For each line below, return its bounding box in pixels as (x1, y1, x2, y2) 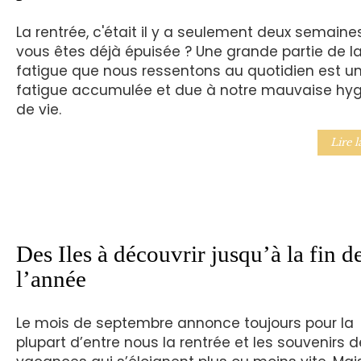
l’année (15, 266, 86, 293)
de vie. (15, 99, 61, 119)
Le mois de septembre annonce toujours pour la (15, 313, 354, 334)
